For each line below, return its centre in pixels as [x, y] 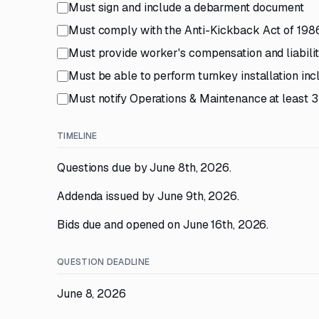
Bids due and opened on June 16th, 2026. [163, 225]
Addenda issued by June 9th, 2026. [148, 196]
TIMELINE [77, 136]
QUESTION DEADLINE [104, 262]
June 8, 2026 [91, 294]
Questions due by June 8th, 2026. [144, 168]
